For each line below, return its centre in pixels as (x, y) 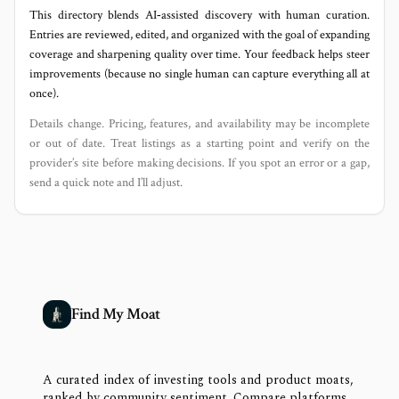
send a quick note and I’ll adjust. (106, 182)
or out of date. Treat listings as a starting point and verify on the (199, 143)
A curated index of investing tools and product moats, (198, 379)
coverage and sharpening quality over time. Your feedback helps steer (199, 54)
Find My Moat (116, 313)
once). (44, 93)
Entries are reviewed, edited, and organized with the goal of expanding (199, 34)
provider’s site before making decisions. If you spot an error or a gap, (199, 163)
